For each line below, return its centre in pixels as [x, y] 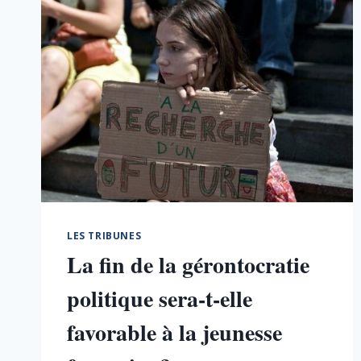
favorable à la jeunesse [174, 332]
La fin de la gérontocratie [188, 264]
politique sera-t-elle [160, 298]
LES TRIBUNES [104, 235]
